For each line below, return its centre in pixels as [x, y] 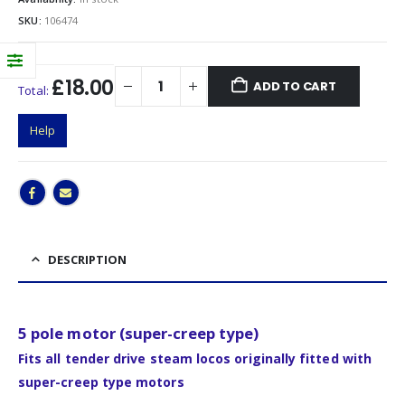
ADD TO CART [294, 86]
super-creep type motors [101, 381]
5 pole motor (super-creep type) [139, 333]
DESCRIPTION [87, 259]
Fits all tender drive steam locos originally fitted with [195, 358]
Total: [35, 90]
